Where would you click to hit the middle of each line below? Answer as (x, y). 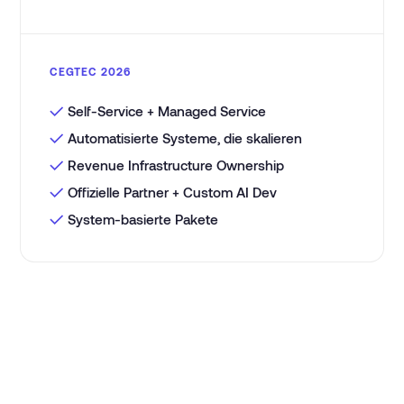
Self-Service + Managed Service (167, 111)
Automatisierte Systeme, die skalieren (185, 138)
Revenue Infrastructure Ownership (176, 165)
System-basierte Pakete (143, 219)
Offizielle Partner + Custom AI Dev (173, 192)
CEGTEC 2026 (91, 71)
